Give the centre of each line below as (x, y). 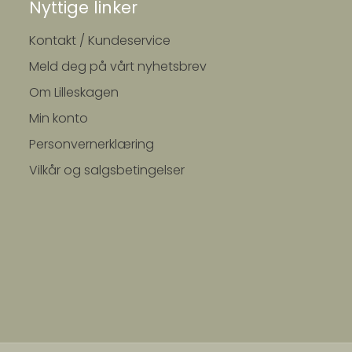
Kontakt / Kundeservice (99, 40)
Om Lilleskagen (73, 92)
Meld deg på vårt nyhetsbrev (117, 66)
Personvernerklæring (91, 144)
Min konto (58, 118)
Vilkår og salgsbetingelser (106, 170)
